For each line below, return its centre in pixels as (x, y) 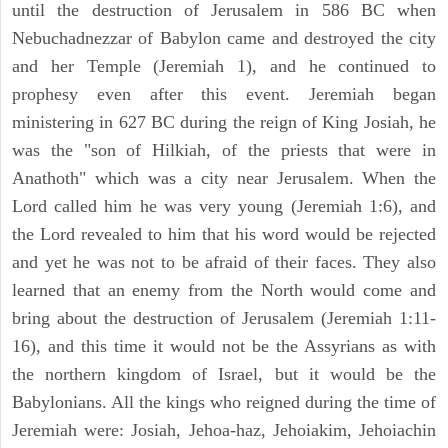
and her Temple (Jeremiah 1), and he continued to (224, 66)
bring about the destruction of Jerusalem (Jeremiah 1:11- (224, 318)
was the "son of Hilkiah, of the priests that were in (224, 150)
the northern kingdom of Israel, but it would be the (224, 374)
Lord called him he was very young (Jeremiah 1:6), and (224, 206)
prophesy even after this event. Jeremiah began (224, 94)
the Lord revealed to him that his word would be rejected (224, 234)
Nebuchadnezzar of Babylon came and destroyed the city (224, 38)
